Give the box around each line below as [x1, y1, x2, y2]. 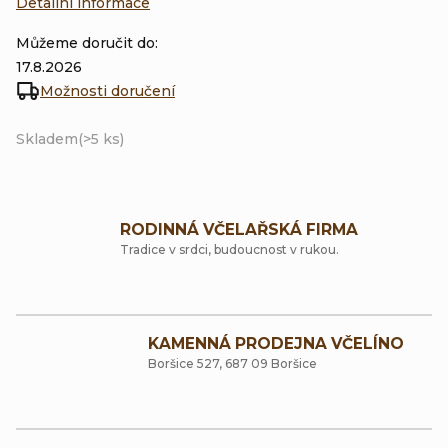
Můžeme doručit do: [16, 33, 158, 52]
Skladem [16, 129, 78, 148]
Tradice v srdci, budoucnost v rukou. [120, 241, 339, 257]
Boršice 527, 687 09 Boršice [148, 355, 317, 371]
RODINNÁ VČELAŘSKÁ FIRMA [120, 219, 358, 239]
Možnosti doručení [40, 81, 175, 100]
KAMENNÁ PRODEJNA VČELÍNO [148, 333, 404, 353]
